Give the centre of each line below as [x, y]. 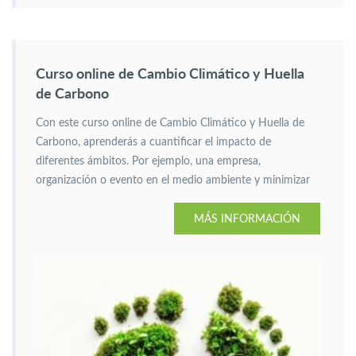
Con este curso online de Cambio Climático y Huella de [170, 123]
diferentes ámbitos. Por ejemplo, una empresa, [148, 161]
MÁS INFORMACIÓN [247, 218]
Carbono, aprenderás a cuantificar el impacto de [153, 142]
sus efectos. [64, 199]
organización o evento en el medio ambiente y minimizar [173, 180]
